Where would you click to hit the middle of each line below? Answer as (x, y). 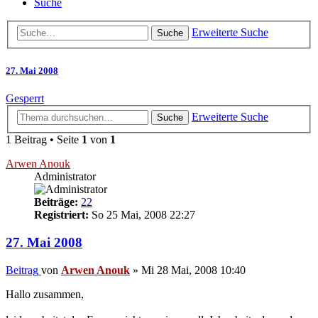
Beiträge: (56, 202)
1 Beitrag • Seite (44, 140)
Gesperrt (25, 98)
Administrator (65, 177)
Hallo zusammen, (45, 294)
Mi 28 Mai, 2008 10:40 (193, 270)
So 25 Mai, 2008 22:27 (142, 215)
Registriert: (61, 215)
